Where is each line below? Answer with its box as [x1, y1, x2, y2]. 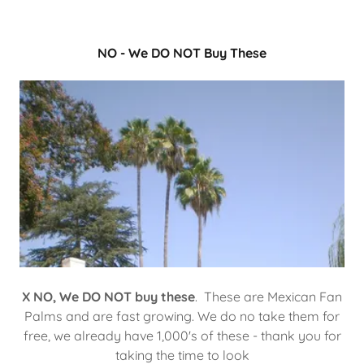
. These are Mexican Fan [195, 288, 342, 305]
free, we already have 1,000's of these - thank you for [23, 327, 341, 344]
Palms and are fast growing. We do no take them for [24, 308, 340, 325]
